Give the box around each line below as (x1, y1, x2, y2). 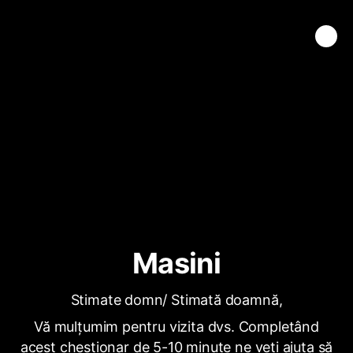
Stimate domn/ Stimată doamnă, (70, 292, 283, 308)
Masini (132, 246, 221, 281)
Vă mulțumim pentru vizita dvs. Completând (34, 318, 319, 335)
